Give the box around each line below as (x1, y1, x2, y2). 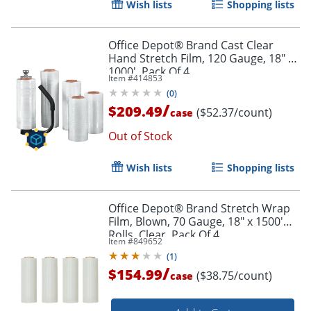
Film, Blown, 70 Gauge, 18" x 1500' (108, 213, 283, 229)
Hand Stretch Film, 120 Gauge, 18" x (108, 50, 294, 66)
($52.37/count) (196, 104, 272, 120)
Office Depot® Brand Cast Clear (108, 37, 274, 53)
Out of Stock (108, 128, 172, 144)
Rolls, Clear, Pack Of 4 (108, 226, 219, 242)
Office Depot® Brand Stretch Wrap (108, 200, 290, 216)
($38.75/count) (196, 267, 272, 283)
